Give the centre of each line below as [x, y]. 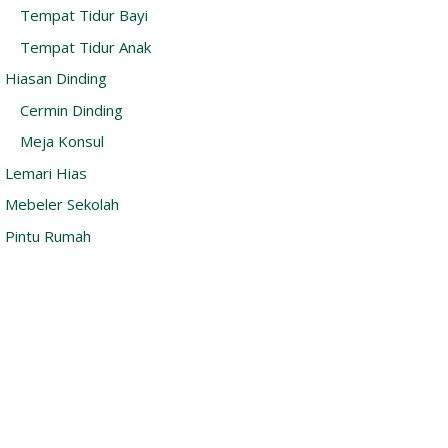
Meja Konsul [62, 141]
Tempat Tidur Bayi [84, 15]
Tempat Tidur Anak [85, 46]
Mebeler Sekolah [62, 204]
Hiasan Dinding [56, 78]
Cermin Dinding [71, 109]
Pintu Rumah [48, 235]
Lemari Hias [46, 172]
